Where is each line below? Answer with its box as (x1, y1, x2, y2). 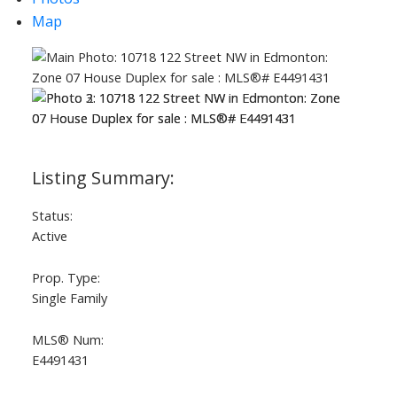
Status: (31, 206, 73, 225)
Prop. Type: (31, 269, 100, 287)
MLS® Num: (31, 331, 104, 349)
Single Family (31, 289, 107, 307)
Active (31, 227, 67, 245)
